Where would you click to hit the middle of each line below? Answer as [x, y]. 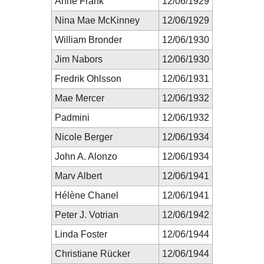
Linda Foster [81, 234]
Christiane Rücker [93, 253]
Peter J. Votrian [87, 214]
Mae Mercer [80, 98]
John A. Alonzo [86, 156]
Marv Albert [78, 176]
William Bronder [88, 39]
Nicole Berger [84, 137]
